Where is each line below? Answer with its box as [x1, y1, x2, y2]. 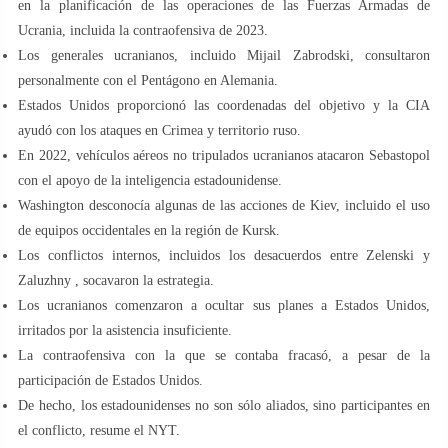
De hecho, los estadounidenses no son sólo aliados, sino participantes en [18, 397, 430, 413]
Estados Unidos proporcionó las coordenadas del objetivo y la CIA [18, 97, 430, 113]
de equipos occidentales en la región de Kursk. [18, 222, 280, 238]
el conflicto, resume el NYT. [18, 422, 180, 438]
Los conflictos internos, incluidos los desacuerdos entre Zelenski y [18, 247, 430, 263]
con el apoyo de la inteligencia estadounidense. [18, 172, 282, 188]
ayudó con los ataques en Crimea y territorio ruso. [18, 122, 301, 138]
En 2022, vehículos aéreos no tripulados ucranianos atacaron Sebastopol [18, 147, 430, 163]
